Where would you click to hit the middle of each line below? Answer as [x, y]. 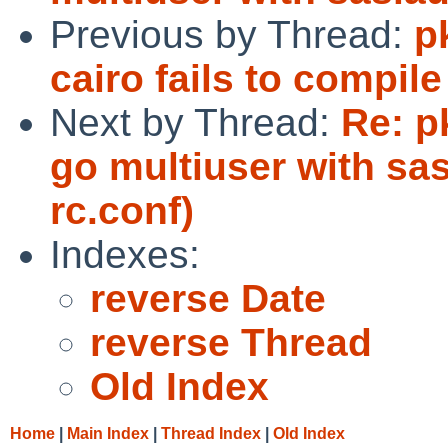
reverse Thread [231, 342]
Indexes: [125, 254]
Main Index [108, 433]
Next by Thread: [195, 122]
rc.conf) [122, 210]
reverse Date [208, 298]
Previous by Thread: [232, 34]
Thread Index [211, 433]
